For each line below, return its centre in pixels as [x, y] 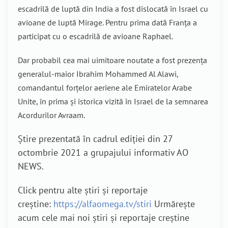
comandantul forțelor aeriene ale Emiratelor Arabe [105, 88]
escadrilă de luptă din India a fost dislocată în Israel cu [113, 9]
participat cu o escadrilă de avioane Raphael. [95, 36]
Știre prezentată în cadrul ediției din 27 [95, 139]
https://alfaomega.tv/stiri [103, 204]
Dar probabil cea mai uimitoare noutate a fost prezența [112, 60]
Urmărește [173, 204]
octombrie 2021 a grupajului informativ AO [103, 152]
